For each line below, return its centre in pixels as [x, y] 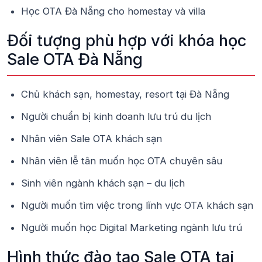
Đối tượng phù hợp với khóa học [127, 41]
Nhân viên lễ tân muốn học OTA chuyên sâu [122, 161]
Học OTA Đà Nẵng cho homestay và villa [113, 11]
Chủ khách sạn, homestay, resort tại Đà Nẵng [125, 94]
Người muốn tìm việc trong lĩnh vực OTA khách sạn [137, 205]
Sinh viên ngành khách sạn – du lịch [103, 183]
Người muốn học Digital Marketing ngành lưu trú [132, 227]
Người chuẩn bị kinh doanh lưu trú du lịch [116, 116]
